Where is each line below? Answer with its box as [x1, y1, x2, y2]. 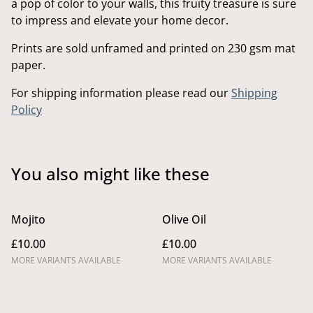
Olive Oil [162, 212, 206, 227]
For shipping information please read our [11, 85, 231, 101]
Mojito [11, 212, 45, 227]
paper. [11, 57, 45, 73]
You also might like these [11, 162, 210, 185]
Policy [11, 102, 42, 117]
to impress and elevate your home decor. [11, 13, 228, 28]
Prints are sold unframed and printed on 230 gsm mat [11, 41, 296, 56]
